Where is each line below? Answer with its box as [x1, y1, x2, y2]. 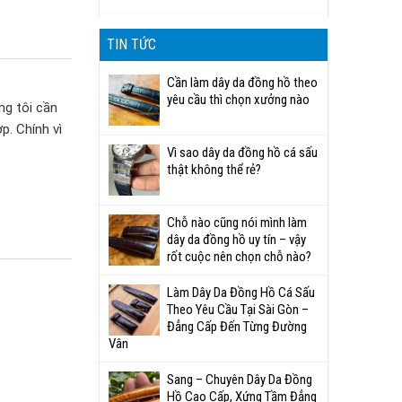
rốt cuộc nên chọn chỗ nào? [167, 249, 311, 265]
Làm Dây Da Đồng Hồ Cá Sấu [167, 284, 315, 301]
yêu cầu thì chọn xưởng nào [167, 92, 310, 108]
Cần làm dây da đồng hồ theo [167, 74, 318, 91]
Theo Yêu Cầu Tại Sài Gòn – [167, 301, 309, 318]
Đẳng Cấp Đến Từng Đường [167, 319, 307, 335]
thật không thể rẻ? [167, 162, 261, 178]
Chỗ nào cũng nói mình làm [167, 214, 307, 231]
